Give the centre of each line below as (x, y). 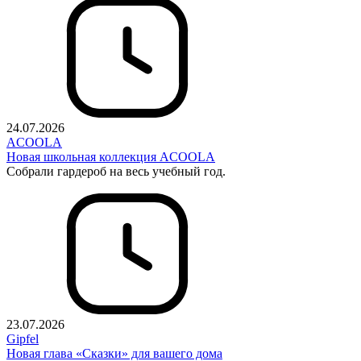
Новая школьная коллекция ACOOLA (111, 157)
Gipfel (23, 339)
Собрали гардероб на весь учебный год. (116, 172)
